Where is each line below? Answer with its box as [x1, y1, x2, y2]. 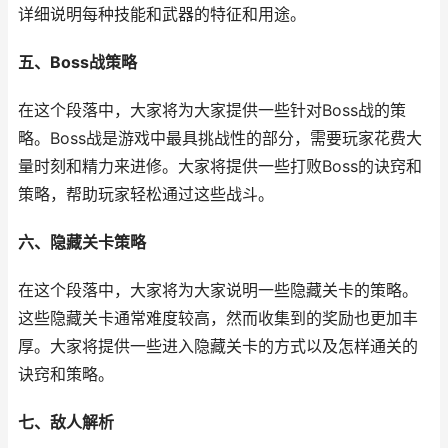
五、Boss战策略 [18, 53, 137, 72]
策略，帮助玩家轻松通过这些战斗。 [18, 185, 274, 204]
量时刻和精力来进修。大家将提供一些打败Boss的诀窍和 [18, 157, 422, 176]
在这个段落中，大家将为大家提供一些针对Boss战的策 [18, 101, 406, 120]
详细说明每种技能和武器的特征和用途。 [18, 5, 306, 24]
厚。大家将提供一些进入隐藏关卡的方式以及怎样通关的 [18, 337, 418, 356]
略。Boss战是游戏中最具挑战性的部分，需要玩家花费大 [18, 129, 422, 148]
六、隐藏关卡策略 [18, 233, 146, 252]
